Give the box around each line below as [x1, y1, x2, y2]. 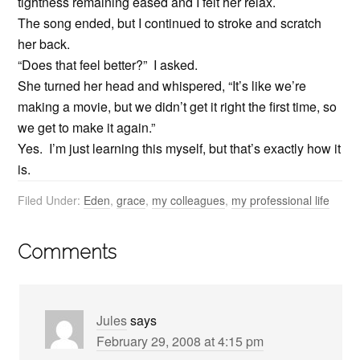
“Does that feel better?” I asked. [18, 55, 198, 74]
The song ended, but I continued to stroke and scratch [18, 14, 322, 32]
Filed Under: [18, 192, 84, 208]
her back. [18, 35, 77, 53]
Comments [18, 240, 117, 264]
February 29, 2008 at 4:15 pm [96, 332, 264, 350]
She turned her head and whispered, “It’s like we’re [18, 76, 307, 95]
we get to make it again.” [18, 118, 156, 137]
